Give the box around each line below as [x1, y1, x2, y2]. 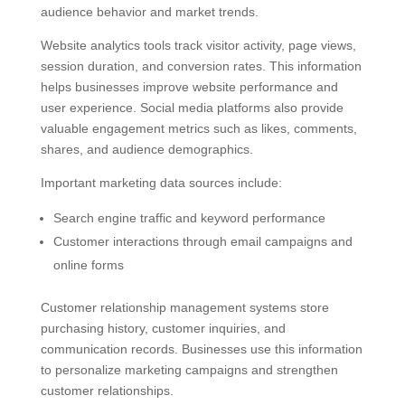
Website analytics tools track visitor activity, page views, [40, 38, 356, 53]
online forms [52, 258, 124, 273]
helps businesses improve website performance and [40, 80, 338, 95]
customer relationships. [40, 383, 174, 399]
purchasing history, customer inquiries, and [40, 321, 286, 336]
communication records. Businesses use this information [40, 342, 363, 357]
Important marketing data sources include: [40, 175, 282, 191]
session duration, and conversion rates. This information [40, 59, 362, 74]
